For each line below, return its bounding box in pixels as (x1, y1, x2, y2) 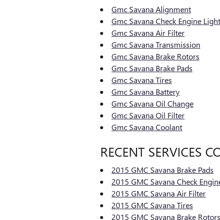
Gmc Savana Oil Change (111, 98, 193, 109)
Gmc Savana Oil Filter (111, 110, 185, 120)
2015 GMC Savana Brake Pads (111, 165, 214, 175)
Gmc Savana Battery (111, 86, 180, 97)
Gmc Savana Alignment (111, 3, 191, 14)
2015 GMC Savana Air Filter (111, 188, 206, 198)
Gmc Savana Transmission (111, 39, 200, 50)
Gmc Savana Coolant (111, 121, 182, 132)
